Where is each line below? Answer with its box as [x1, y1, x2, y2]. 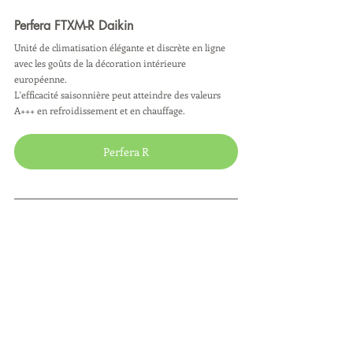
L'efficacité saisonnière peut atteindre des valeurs [14, 87, 223, 101]
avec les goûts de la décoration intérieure [14, 56, 188, 69]
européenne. [14, 72, 67, 85]
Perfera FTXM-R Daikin [14, 17, 133, 34]
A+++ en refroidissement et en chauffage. [14, 103, 185, 117]
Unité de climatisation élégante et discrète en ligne [14, 40, 228, 54]
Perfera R [103, 143, 149, 159]
